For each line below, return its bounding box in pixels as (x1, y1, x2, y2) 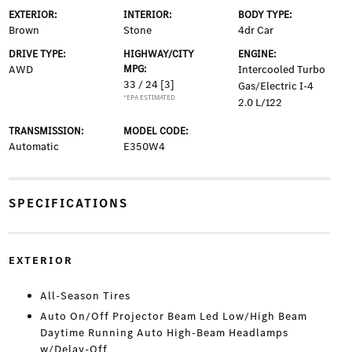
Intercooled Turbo (238, 62, 326, 78)
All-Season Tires (39, 288, 130, 304)
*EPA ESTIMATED (123, 93, 175, 103)
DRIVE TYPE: (8, 47, 66, 61)
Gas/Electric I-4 (238, 79, 314, 94)
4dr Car (238, 23, 274, 38)
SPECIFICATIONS (8, 195, 128, 212)
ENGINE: (238, 47, 277, 61)
